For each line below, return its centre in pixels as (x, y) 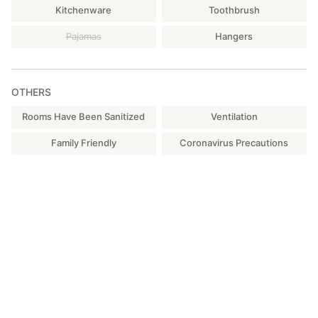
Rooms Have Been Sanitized (83, 117)
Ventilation (234, 117)
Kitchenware (83, 10)
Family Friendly (83, 143)
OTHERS (31, 92)
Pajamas (83, 37)
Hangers (234, 37)
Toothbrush (234, 10)
